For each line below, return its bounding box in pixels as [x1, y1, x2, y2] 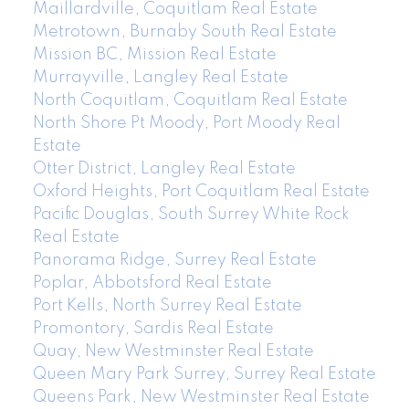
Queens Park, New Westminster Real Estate [32, 388, 370, 405]
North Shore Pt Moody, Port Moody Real [32, 114, 341, 131]
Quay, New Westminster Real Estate [32, 342, 314, 360]
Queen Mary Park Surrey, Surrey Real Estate [32, 365, 376, 383]
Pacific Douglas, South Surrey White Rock [32, 205, 350, 223]
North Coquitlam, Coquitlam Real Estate [32, 91, 348, 109]
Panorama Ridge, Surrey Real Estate [32, 251, 317, 268]
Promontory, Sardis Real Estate [32, 320, 274, 337]
